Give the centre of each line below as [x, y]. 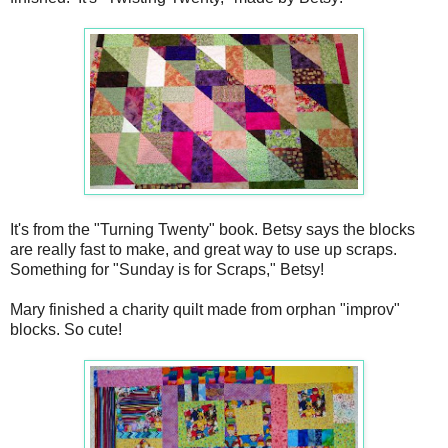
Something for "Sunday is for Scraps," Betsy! [167, 269]
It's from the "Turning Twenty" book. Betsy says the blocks [212, 229]
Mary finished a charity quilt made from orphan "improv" [205, 309]
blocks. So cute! [66, 329]
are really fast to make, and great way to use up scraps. [203, 249]
